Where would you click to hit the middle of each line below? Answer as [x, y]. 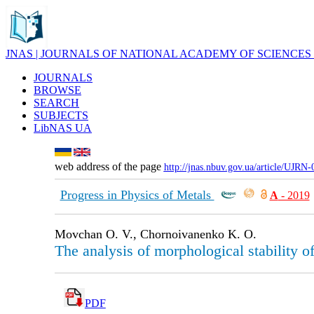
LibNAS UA [63, 128]
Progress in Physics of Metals [137, 195]
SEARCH [56, 103]
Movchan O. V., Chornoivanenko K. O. [155, 234]
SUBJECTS [61, 115]
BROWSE [57, 90]
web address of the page [109, 166]
